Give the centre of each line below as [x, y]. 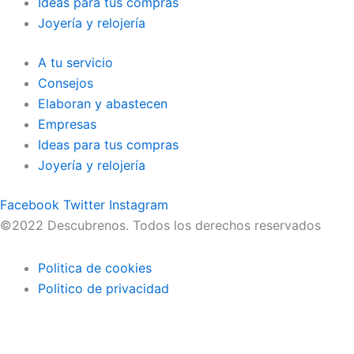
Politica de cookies [95, 268]
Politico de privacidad [104, 288]
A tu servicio [75, 62]
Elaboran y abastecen [103, 104]
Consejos [66, 83]
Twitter [84, 205]
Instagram [139, 205]
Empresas [67, 124]
